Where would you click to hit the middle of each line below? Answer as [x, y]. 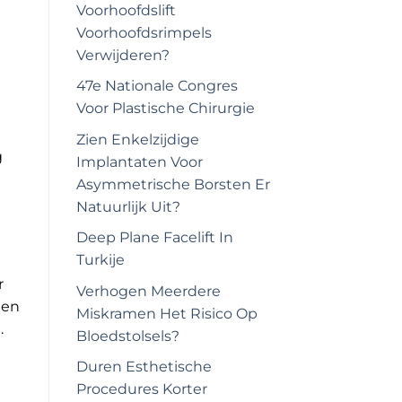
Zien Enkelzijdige [137, 139]
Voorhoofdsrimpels [144, 32]
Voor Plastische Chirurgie [165, 109]
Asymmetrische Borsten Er [173, 184]
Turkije [100, 260]
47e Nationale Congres [157, 86]
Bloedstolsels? [127, 336]
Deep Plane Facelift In [154, 238]
